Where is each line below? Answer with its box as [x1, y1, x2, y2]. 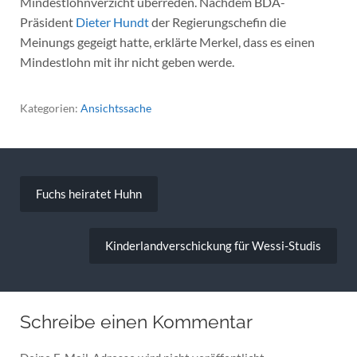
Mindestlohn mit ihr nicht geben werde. [19, 53, 234, 69]
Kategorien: [19, 100, 80, 115]
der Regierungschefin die [148, 14, 286, 29]
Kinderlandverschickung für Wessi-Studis [105, 238, 322, 253]
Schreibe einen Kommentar [19, 312, 253, 333]
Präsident [19, 14, 76, 29]
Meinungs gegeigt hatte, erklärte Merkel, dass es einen [19, 33, 315, 49]
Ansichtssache [80, 100, 151, 115]
